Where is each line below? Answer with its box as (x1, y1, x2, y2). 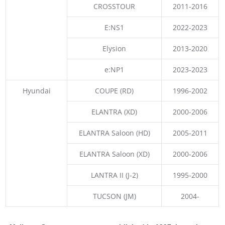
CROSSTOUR (93, 1, 136, 11)
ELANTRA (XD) (91, 106, 138, 117)
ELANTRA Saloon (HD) (78, 128, 150, 138)
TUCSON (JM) (92, 191, 136, 201)
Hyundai (22, 85, 51, 95)
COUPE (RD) (95, 85, 134, 95)
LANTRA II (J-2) (90, 170, 138, 180)
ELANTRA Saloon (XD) (79, 149, 150, 159)
